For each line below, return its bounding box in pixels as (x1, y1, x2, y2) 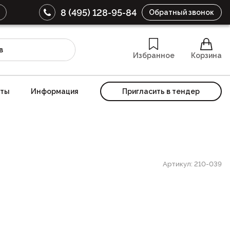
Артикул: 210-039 (163, 160, 222, 168)
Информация (31, 87, 79, 95)
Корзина (190, 51, 222, 60)
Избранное (132, 51, 175, 60)
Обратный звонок (149, 8, 215, 16)
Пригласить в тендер (122, 87, 200, 95)
